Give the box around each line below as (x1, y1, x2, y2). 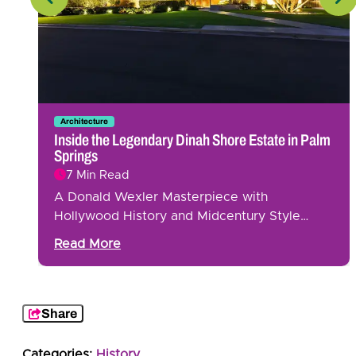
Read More (54, 237, 121, 250)
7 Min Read (66, 168, 130, 181)
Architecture (60, 116, 108, 126)
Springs (54, 146, 98, 164)
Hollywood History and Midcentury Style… (54, 209, 308, 222)
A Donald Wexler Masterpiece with (54, 190, 268, 203)
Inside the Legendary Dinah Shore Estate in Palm (54, 130, 331, 149)
